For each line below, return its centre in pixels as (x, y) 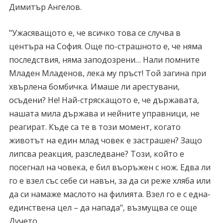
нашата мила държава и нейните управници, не (104, 113)
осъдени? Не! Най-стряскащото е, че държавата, (104, 100)
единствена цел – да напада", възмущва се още (103, 208)
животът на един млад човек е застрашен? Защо (105, 140)
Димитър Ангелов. (45, 7)
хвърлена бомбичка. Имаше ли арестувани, (94, 87)
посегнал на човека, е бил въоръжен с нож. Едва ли (110, 167)
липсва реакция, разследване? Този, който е (96, 154)
